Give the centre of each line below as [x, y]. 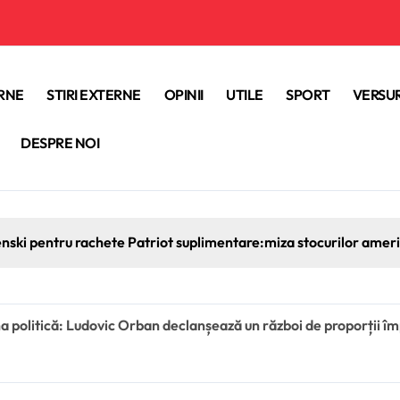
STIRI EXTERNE [94, 94]
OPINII [183, 94]
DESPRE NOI [60, 142]
